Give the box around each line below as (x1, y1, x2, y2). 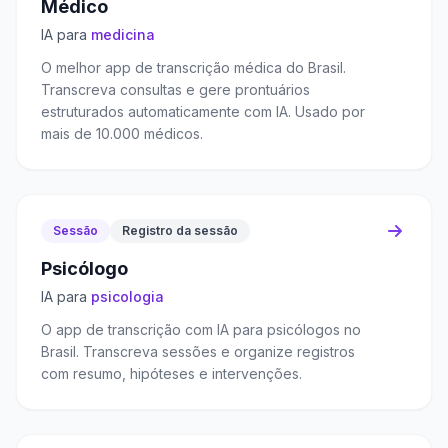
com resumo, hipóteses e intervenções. (41, 365, 302, 382)
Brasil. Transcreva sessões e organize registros (41, 343, 355, 360)
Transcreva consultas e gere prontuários (41, 81, 310, 98)
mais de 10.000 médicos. (41, 125, 203, 142)
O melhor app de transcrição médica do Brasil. (41, 59, 346, 76)
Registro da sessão (122, 223, 238, 238)
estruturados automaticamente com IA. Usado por (41, 103, 365, 120)
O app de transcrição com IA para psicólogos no (41, 321, 361, 338)
